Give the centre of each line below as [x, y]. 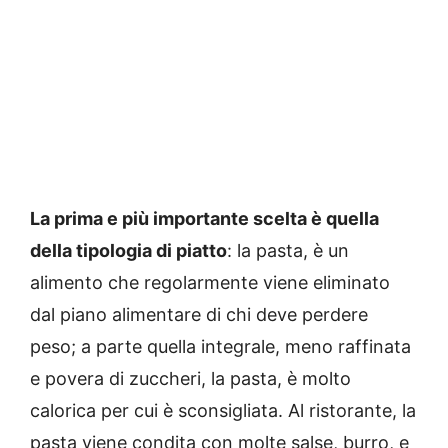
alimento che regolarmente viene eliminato [210, 283]
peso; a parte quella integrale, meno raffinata [220, 347]
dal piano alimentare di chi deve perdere [199, 315]
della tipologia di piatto [128, 251]
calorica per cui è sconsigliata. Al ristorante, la [223, 411]
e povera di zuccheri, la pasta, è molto [190, 379]
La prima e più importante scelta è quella [204, 219]
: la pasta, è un [288, 251]
